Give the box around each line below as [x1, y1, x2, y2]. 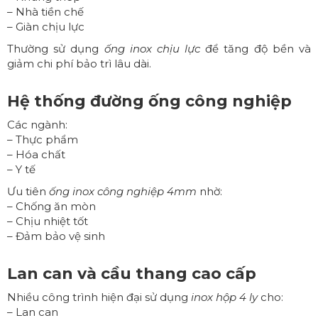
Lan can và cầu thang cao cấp [7, 263, 256, 283]
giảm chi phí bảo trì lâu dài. [7, 56, 151, 70]
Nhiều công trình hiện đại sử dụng [7, 290, 191, 304]
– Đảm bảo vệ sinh [7, 229, 105, 243]
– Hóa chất [7, 147, 65, 161]
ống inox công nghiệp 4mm [49, 184, 197, 198]
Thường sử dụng [7, 41, 104, 55]
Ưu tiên [7, 184, 49, 198]
